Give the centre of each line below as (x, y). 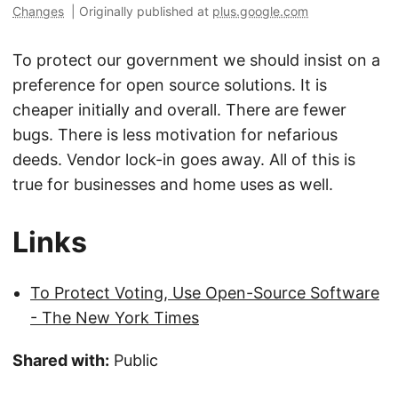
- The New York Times (115, 318)
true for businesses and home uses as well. (173, 184)
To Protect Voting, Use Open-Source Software (205, 293)
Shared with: (61, 360)
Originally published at (146, 11)
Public (134, 360)
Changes (38, 11)
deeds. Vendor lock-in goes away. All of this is (184, 159)
